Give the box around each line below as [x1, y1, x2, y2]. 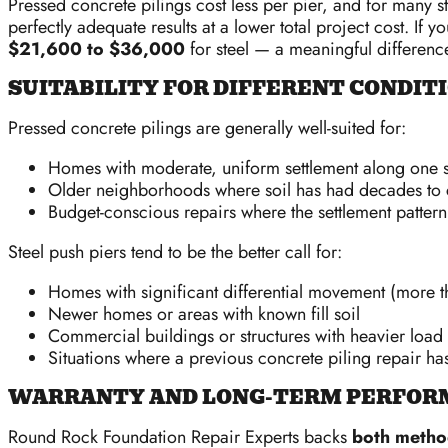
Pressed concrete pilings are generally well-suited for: [8, 115, 406, 142]
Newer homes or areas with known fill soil [48, 301, 360, 328]
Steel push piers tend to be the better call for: [8, 239, 342, 266]
